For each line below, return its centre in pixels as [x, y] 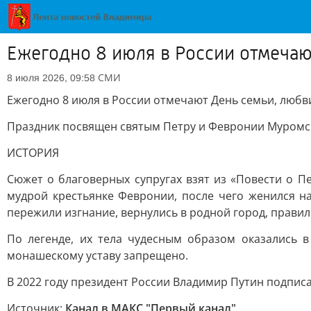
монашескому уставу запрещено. [98, 255]
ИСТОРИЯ [33, 153]
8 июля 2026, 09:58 [51, 78]
